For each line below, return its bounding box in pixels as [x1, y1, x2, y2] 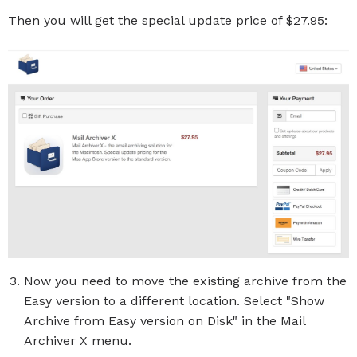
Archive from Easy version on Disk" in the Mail [24, 313, 305, 329]
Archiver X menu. [24, 333, 131, 349]
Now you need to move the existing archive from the [24, 273, 347, 289]
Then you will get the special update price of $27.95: [8, 13, 328, 29]
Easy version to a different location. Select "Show [24, 293, 324, 309]
